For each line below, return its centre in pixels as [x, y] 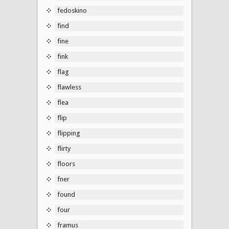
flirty [64, 148]
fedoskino [72, 10]
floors [66, 164]
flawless [69, 87]
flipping [69, 133]
